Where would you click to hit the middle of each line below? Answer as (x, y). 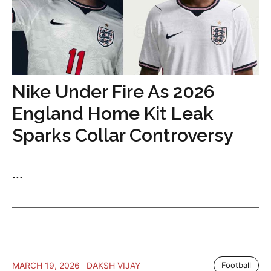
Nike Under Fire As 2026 (113, 92)
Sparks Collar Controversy (122, 135)
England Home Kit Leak (113, 114)
